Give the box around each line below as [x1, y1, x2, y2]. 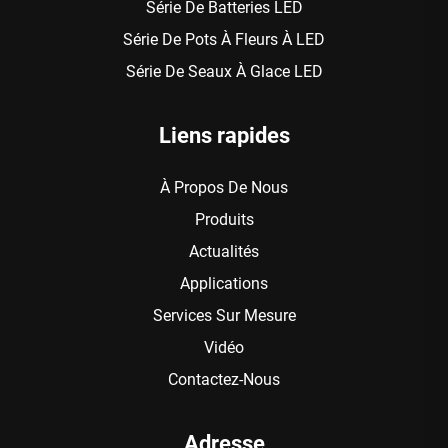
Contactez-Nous [168, 370, 280, 390]
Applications [180, 274, 268, 294]
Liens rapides [158, 123, 290, 149]
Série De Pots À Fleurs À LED [123, 30, 325, 50]
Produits [194, 210, 254, 230]
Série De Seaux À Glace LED [125, 62, 323, 82]
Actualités [189, 242, 259, 262]
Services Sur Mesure [152, 306, 296, 326]
